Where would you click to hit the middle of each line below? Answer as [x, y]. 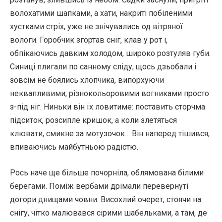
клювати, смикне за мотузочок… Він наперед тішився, [110, 134]
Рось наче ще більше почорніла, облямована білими [107, 173]
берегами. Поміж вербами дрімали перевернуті [99, 186]
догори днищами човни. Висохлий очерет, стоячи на [106, 199]
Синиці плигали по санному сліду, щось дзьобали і [103, 67]
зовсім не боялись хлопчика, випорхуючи [87, 80]
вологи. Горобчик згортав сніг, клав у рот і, [89, 40]
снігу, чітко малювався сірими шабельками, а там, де [109, 213]
